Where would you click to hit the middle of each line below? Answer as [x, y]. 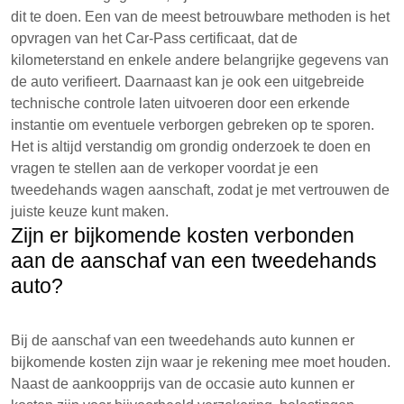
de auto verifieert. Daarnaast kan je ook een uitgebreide [188, 82]
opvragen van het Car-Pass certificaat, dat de [154, 38]
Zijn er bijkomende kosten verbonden [183, 235]
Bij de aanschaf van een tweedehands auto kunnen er [183, 340]
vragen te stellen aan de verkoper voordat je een [165, 168]
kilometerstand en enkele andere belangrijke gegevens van [200, 60]
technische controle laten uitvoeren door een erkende [180, 103]
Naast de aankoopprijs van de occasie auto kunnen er [183, 384]
